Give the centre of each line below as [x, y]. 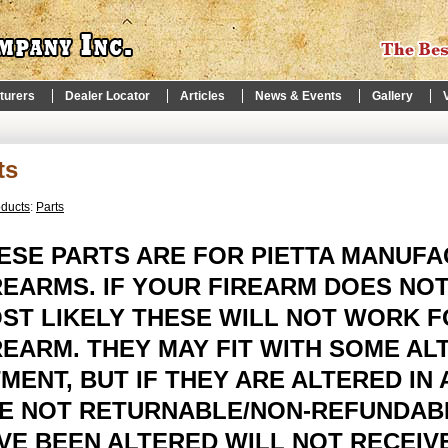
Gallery [392, 96]
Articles [202, 96]
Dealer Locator [107, 96]
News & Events [298, 96]
